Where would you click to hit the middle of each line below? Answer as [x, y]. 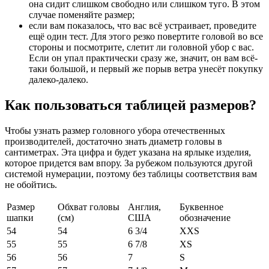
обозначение [205, 217]
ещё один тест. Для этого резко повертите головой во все [146, 36]
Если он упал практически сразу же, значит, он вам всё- [143, 58]
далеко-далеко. [59, 79]
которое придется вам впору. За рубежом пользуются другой [129, 163]
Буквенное [201, 207]
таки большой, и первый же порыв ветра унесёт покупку [146, 68]
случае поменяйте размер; [82, 14]
